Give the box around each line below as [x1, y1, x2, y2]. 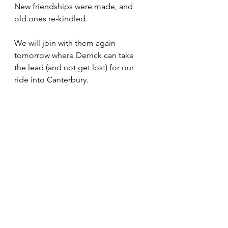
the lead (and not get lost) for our [14, 63, 136, 72]
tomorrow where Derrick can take [14, 50, 136, 60]
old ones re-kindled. [14, 14, 90, 23]
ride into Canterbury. [14, 75, 91, 84]
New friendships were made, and [14, 2, 135, 11]
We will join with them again [14, 38, 118, 48]
